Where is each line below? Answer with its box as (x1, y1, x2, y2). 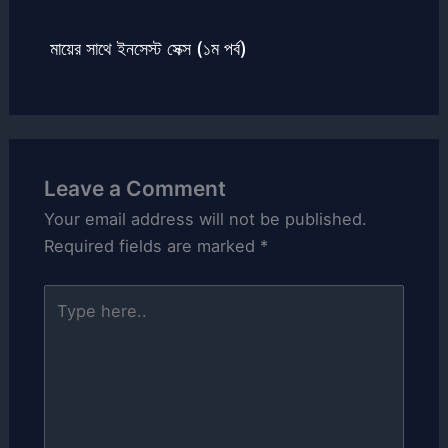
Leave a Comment (43, 176, 226, 202)
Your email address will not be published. (43, 209, 367, 230)
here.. (42, 313, 89, 334)
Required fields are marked (43, 236, 260, 257)
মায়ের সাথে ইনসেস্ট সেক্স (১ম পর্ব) (49, 37, 247, 60)
